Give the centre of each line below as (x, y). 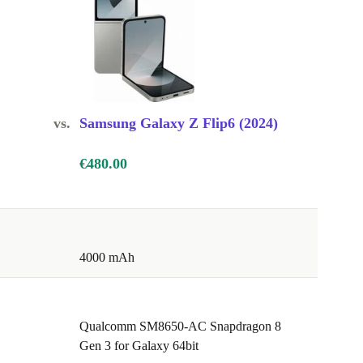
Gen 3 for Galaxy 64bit (139, 346)
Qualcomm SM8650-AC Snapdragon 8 (180, 327)
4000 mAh (107, 258)
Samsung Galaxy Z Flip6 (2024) (179, 124)
